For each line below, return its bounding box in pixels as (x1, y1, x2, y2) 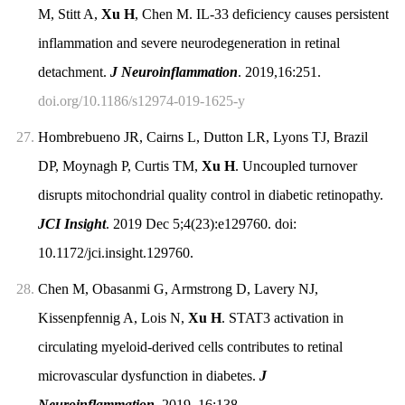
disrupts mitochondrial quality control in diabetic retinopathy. (37, 187, 383, 203)
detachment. (37, 64, 110, 80)
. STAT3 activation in (221, 310, 344, 326)
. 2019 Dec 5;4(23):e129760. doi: (105, 216, 297, 232)
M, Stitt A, (37, 6, 101, 23)
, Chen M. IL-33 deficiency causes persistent (134, 6, 389, 23)
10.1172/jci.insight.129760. (37, 245, 193, 261)
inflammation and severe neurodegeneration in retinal (37, 35, 340, 52)
